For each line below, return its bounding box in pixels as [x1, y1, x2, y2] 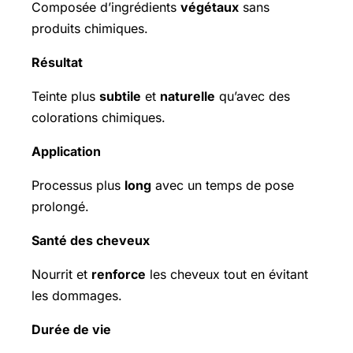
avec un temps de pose [151, 177, 294, 194]
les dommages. [32, 288, 122, 304]
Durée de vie [32, 321, 111, 338]
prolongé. [32, 199, 89, 215]
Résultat [32, 54, 83, 71]
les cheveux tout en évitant [146, 266, 308, 283]
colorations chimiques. [32, 110, 165, 126]
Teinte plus [32, 88, 99, 105]
